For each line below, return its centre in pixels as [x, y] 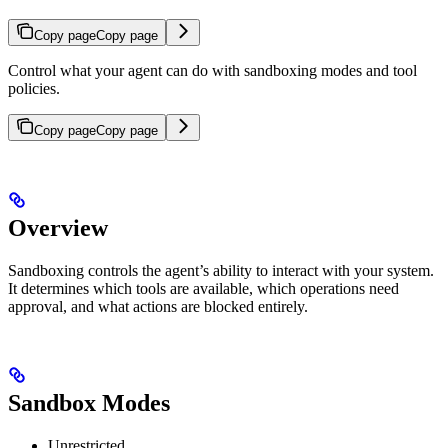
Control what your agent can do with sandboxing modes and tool [212, 71]
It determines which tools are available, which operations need [203, 289]
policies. [34, 89]
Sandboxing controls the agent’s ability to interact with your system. [221, 271]
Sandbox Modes [89, 403]
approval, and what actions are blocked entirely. [158, 307]
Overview [58, 228]
